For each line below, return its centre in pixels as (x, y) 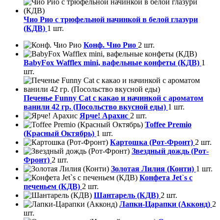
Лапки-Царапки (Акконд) (166, 204)
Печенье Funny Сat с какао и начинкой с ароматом (113, 98)
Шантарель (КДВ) (127, 195)
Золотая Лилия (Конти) (153, 169)
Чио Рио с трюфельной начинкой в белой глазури (111, 20)
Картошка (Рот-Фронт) (152, 142)
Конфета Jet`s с (166, 178)
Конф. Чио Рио (111, 45)
